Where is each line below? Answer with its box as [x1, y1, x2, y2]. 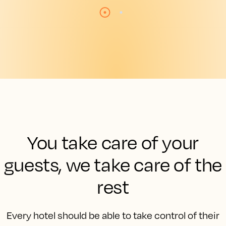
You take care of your [27, 131, 199, 153]
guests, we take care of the [4, 153, 222, 176]
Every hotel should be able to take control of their [7, 209, 219, 221]
